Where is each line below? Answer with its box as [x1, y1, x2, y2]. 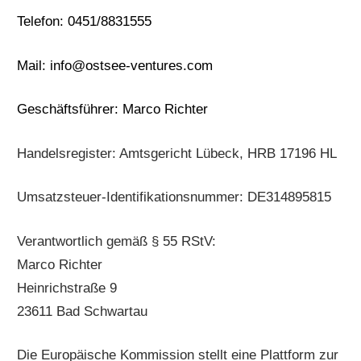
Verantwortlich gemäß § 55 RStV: [17, 233, 217, 249]
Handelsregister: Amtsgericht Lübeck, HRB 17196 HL [17, 145, 338, 161]
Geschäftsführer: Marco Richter [17, 102, 209, 118]
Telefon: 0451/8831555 [17, 14, 152, 30]
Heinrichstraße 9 [17, 280, 118, 296]
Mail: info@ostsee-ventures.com [17, 57, 214, 73]
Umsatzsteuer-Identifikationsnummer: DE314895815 [17, 189, 332, 205]
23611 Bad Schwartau [17, 303, 148, 319]
